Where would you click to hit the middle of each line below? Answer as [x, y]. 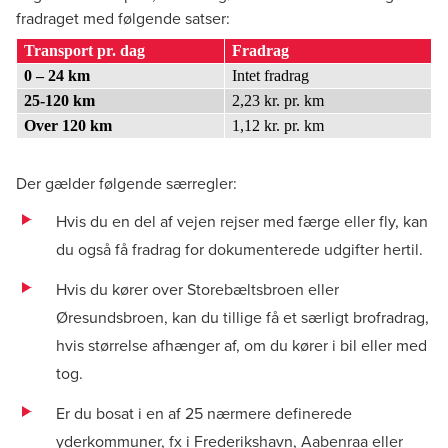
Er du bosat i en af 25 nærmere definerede [204, 413]
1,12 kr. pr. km [278, 125]
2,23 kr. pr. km [278, 100]
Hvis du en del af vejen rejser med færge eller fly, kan [242, 221]
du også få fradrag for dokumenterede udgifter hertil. [239, 249]
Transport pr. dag [87, 50]
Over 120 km [68, 125]
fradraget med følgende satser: [123, 18]
